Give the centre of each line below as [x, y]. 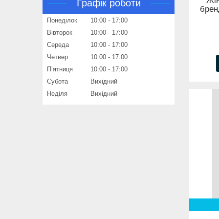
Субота [57, 82]
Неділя [57, 94]
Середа [58, 45]
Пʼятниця [60, 69]
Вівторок [60, 33]
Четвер [57, 57]
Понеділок [62, 21]
